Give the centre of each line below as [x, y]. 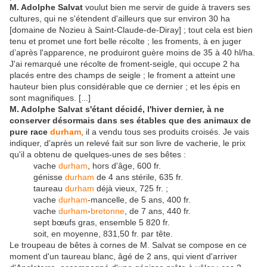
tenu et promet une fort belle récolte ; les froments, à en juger [125, 41]
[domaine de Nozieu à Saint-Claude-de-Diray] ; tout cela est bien [131, 30]
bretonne [108, 211]
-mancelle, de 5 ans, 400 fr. [139, 199]
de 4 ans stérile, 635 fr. [139, 177]
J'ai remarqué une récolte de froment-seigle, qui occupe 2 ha [125, 63]
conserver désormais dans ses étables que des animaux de [130, 120]
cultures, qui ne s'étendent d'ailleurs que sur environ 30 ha [120, 18]
